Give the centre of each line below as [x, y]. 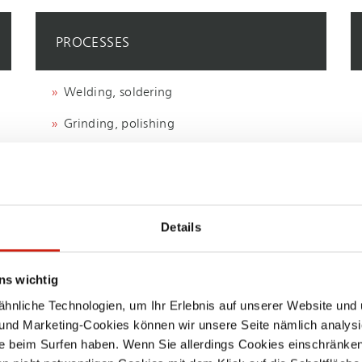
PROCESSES [93, 43]
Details [181, 227]
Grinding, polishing [120, 125]
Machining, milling [118, 156]
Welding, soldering [118, 93]
